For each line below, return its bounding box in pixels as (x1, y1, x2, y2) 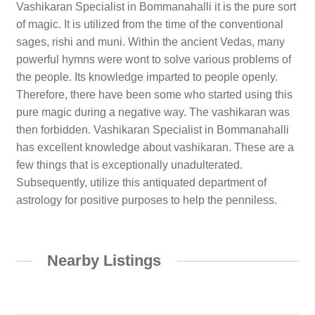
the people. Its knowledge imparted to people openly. (15, 70, 278, 83)
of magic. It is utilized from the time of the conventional (15, 18, 283, 30)
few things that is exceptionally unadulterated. (15, 158, 243, 171)
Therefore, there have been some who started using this (15, 88, 292, 101)
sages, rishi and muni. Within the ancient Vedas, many (15, 35, 285, 48)
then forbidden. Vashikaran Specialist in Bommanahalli (15, 123, 289, 136)
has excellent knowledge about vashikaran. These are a (15, 141, 294, 153)
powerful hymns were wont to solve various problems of (15, 53, 291, 65)
